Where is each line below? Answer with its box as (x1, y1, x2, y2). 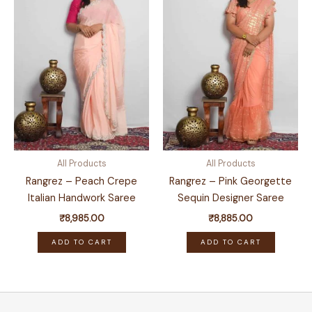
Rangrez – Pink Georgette (169, 175, 292, 189)
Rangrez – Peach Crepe (26, 175, 137, 189)
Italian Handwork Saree (27, 192, 136, 205)
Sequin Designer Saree (177, 192, 284, 205)
